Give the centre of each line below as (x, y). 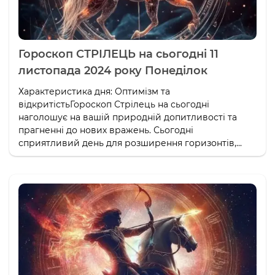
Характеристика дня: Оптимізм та (94, 92)
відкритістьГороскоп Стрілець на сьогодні (114, 105)
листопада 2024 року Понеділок (113, 71)
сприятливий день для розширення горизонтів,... (130, 143)
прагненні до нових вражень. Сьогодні (106, 130)
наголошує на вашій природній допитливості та (128, 118)
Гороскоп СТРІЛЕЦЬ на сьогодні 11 (118, 54)
